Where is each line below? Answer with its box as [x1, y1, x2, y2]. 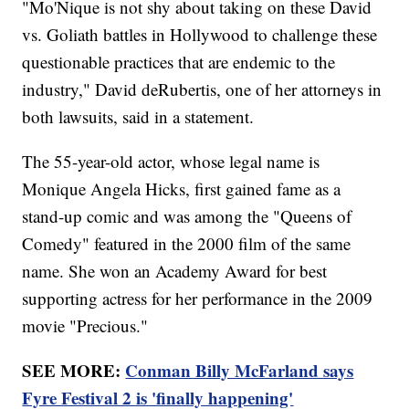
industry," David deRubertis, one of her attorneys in [22, 78, 383, 101]
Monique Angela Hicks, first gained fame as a [22, 177, 341, 201]
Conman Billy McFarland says [125, 358, 354, 383]
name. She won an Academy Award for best [22, 259, 328, 283]
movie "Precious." [22, 314, 149, 338]
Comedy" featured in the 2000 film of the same [22, 232, 351, 256]
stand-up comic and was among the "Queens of [22, 204, 352, 228]
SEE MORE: [22, 358, 126, 383]
